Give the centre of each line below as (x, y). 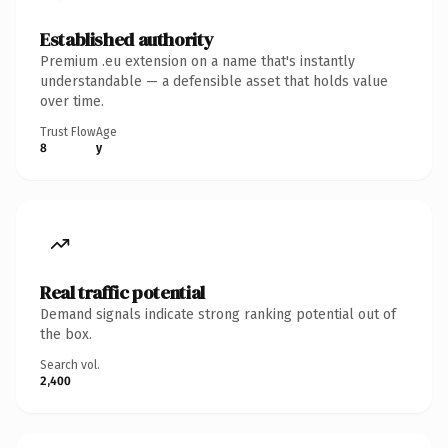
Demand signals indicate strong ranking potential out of (218, 314)
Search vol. (70, 364)
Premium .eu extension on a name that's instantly (197, 61)
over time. (72, 101)
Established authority (127, 39)
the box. (66, 334)
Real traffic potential (122, 292)
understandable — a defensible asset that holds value (214, 81)
